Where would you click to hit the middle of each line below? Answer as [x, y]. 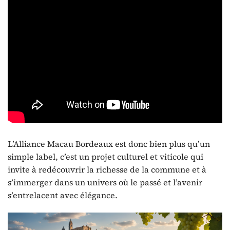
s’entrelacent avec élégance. [63, 195]
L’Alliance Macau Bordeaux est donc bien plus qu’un [109, 143]
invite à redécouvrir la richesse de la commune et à [107, 169]
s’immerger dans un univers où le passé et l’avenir [105, 182]
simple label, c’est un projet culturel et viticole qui [106, 156]
